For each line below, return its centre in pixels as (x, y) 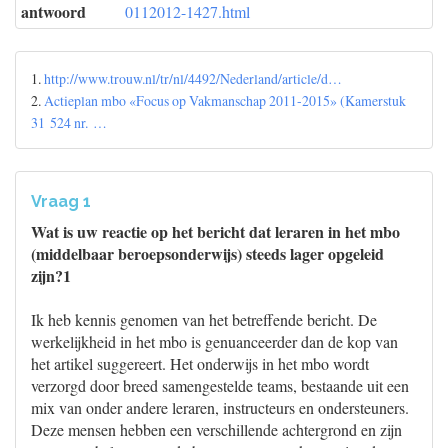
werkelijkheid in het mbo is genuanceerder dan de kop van (214, 341)
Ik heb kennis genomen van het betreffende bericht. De (204, 319)
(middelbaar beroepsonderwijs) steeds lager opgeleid (207, 253)
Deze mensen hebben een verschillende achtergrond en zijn (216, 429)
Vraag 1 (61, 201)
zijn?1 (51, 275)
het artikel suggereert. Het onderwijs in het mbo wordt (200, 363)
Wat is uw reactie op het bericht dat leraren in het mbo (215, 231)
